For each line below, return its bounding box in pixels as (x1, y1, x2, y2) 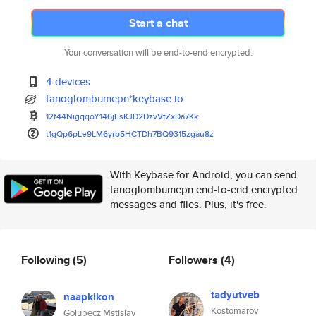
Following (21, 251, 73, 268)
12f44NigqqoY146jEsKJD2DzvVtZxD (46, 110, 181, 122)
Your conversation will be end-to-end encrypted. (63, 46, 253, 59)
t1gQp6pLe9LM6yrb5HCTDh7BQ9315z (46, 128, 191, 140)
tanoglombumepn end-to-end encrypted (110, 182, 298, 197)
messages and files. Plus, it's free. (110, 197, 267, 212)
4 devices (46, 74, 91, 89)
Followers (169, 251, 221, 268)
